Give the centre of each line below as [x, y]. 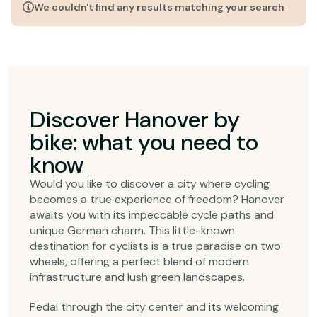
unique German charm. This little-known [132, 230]
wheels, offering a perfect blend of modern [139, 261]
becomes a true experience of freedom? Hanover [157, 199]
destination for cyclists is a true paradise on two [155, 246]
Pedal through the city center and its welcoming [154, 307]
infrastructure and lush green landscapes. [137, 277]
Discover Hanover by [135, 120]
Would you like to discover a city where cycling [150, 184]
